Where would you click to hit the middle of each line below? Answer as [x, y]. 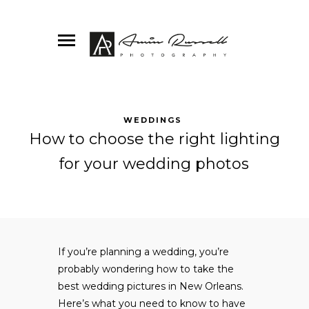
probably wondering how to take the [146, 269]
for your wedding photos [154, 164]
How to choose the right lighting [154, 139]
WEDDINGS [152, 120]
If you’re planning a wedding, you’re [143, 252]
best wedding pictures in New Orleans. [151, 287]
